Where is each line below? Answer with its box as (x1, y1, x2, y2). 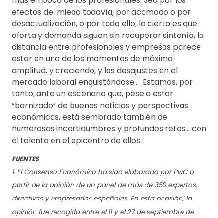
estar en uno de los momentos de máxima (12, 53, 173, 64)
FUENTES (12, 154, 39, 163)
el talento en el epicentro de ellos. (12, 134, 142, 146)
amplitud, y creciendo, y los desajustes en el (12, 64, 178, 76)
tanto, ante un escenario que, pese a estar (12, 88, 173, 99)
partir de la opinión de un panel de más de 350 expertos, (12, 181, 197, 190)
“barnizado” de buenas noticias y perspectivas (12, 99, 188, 111)
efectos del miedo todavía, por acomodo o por (12, 6, 191, 18)
